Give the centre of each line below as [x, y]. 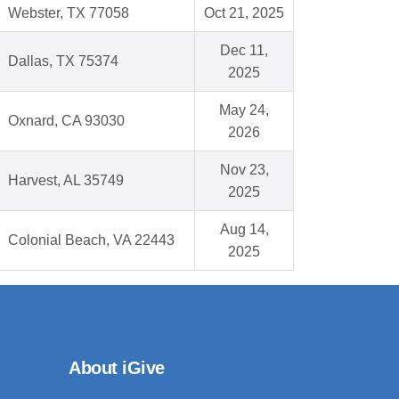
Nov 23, [244, 170]
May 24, [244, 110]
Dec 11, [244, 51]
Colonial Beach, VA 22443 [91, 240]
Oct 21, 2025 [244, 13]
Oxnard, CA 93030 [66, 121]
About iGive [117, 368]
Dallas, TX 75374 [63, 61]
